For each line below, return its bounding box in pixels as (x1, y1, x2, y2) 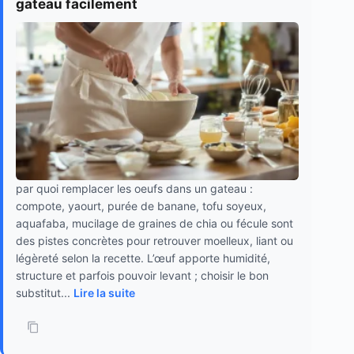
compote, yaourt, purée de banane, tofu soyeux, (16, 198, 266, 213)
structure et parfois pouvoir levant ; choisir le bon (16, 268, 269, 282)
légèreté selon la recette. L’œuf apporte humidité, (16, 250, 270, 265)
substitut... (16, 285, 73, 299)
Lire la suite (73, 285, 135, 299)
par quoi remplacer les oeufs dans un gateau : (16, 181, 253, 195)
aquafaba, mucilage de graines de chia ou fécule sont (16, 216, 293, 230)
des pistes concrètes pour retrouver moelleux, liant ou (16, 233, 293, 247)
